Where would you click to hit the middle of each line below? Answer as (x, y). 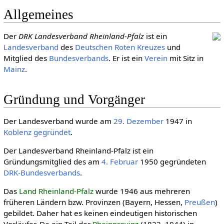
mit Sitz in (185, 58)
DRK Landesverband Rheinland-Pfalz (81, 36)
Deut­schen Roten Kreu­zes (120, 47)
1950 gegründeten (172, 161)
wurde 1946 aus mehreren (141, 191)
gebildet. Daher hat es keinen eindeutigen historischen (100, 213)
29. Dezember (138, 121)
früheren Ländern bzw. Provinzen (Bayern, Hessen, (94, 202)
